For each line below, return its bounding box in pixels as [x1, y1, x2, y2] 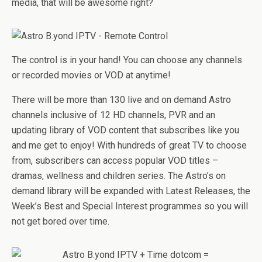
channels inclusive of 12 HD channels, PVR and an [12, 109, 215, 120]
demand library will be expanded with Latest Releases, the [12, 185, 250, 196]
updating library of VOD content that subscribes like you [12, 125, 239, 136]
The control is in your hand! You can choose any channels [12, 54, 242, 65]
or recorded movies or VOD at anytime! [12, 70, 171, 81]
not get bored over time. [12, 216, 109, 227]
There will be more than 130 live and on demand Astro [12, 94, 231, 105]
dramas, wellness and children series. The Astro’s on [12, 170, 226, 181]
